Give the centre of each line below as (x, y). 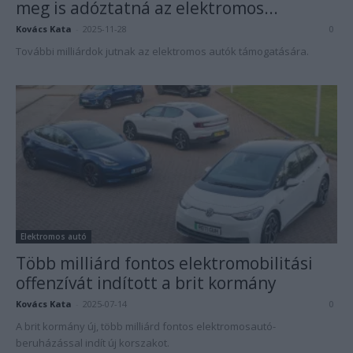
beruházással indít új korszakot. (93, 343)
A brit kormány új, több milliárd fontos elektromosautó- (146, 327)
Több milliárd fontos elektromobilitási (164, 264)
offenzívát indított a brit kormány (146, 283)
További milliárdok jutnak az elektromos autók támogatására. (162, 51)
